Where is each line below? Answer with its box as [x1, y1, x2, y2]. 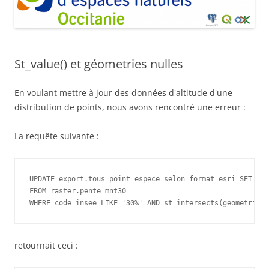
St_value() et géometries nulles [14, 56, 183, 73]
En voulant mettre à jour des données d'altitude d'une [14, 87, 232, 99]
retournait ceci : [14, 240, 78, 252]
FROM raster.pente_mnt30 [29, 187, 126, 196]
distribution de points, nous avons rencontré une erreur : [14, 101, 246, 113]
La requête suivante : [14, 130, 99, 142]
